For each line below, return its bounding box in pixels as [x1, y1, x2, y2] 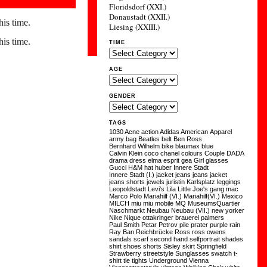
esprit [163, 157, 180, 164]
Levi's [148, 185, 165, 193]
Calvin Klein [109, 150, 143, 157]
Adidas [160, 128, 180, 135]
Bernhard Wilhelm [109, 142, 160, 150]
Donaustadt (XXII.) [109, 11, 170, 22]
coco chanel [144, 150, 180, 157]
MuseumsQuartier [188, 200, 241, 207]
